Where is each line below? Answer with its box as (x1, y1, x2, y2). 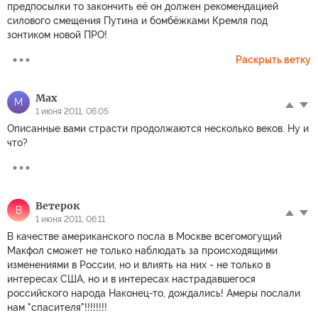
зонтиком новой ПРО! (7, 29, 107, 41)
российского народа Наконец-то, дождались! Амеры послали (7, 287, 300, 300)
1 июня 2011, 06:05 (35, 106, 109, 117)
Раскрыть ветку (236, 54, 311, 66)
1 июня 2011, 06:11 (35, 214, 105, 225)
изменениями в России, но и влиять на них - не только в (7, 259, 270, 271)
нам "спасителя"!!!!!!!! (7, 302, 107, 314)
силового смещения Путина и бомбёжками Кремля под (7, 15, 268, 27)
